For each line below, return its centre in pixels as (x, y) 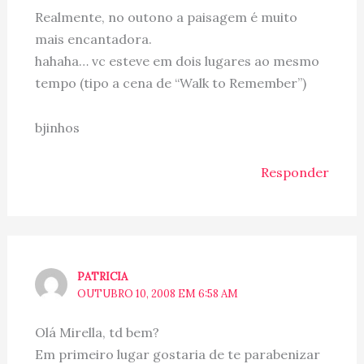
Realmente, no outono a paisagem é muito (166, 17)
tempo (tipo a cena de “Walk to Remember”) (170, 83)
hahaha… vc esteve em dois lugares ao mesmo (177, 61)
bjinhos (57, 128)
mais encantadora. (93, 39)
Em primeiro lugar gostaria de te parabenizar (177, 354)
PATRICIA (103, 277)
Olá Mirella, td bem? (97, 332)
